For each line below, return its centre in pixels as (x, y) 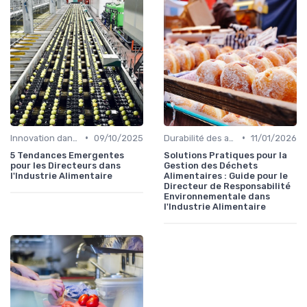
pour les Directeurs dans (65, 165)
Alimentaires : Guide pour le (226, 175)
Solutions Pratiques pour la (225, 155)
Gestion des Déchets (211, 165)
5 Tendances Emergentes (67, 155)
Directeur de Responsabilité (227, 186)
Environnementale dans (217, 196)
